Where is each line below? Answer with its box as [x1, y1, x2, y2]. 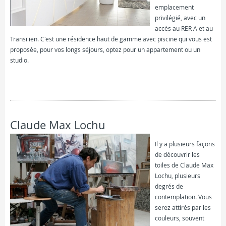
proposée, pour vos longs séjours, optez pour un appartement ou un [10, 46, 200, 53]
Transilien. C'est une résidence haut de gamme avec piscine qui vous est [10, 35, 212, 43]
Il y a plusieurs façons [155, 140, 215, 148]
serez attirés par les [155, 204, 211, 211]
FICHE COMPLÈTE [20, 73, 78, 83]
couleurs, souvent [155, 214, 204, 222]
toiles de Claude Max [155, 161, 213, 169]
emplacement [155, 4, 194, 11]
